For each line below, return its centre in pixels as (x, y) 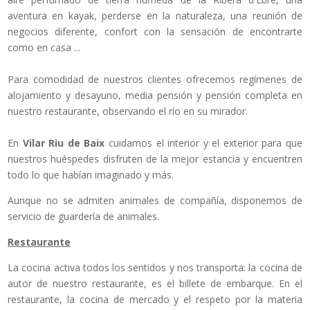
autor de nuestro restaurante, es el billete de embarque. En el (155, 284)
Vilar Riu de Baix (64, 143)
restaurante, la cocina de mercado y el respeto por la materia (155, 300)
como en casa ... (44, 48)
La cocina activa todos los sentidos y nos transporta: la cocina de (155, 268)
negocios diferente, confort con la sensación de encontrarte (155, 32)
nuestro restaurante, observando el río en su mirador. (128, 111)
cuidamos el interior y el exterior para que (204, 143)
